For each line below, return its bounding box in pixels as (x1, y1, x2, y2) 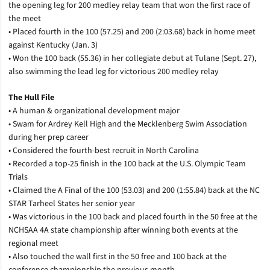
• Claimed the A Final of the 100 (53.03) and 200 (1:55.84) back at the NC (8, 184, 260, 196)
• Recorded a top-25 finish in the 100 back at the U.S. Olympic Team (8, 157, 246, 170)
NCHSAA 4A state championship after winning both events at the (8, 224, 238, 236)
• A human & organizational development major (8, 104, 180, 117)
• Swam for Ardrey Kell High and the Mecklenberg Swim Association (8, 118, 247, 130)
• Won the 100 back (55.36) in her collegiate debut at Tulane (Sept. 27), (8, 52, 256, 64)
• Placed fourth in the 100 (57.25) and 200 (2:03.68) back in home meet (8, 25, 256, 38)
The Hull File (8, 91, 54, 104)
